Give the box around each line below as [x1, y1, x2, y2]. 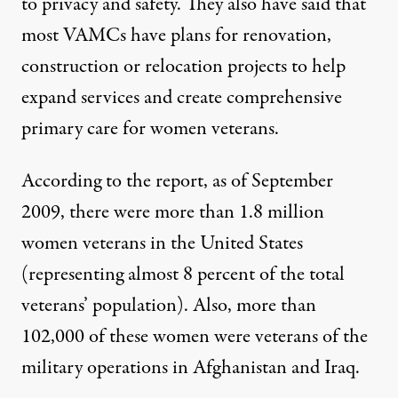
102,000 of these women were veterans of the [21, 322, 368, 351]
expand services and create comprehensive [21, 83, 342, 112]
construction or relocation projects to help [21, 52, 346, 81]
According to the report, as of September [21, 166, 333, 195]
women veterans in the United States [21, 228, 303, 258]
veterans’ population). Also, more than [21, 291, 316, 320]
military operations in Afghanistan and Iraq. [21, 353, 360, 382]
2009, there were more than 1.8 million [21, 197, 324, 227]
